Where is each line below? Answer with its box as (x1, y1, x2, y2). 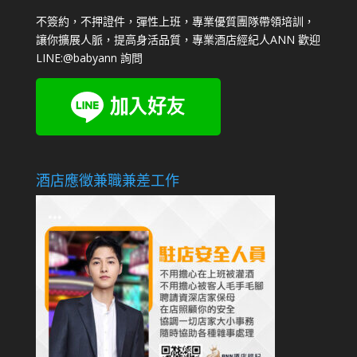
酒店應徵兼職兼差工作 (35, 171, 179, 190)
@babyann (62, 49, 117, 65)
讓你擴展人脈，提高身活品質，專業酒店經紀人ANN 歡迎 (35, 31, 320, 47)
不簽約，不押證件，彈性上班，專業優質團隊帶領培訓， (35, 13, 315, 29)
